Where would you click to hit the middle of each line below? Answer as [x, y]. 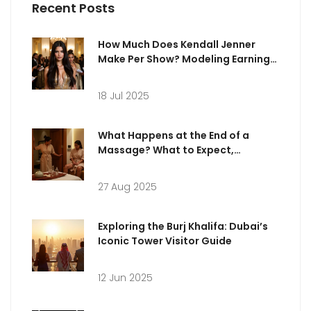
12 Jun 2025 [125, 277]
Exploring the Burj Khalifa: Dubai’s [183, 226]
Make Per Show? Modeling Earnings [187, 59]
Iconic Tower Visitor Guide [165, 241]
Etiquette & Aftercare [153, 164]
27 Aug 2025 [127, 186]
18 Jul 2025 [124, 95]
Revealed [121, 73]
